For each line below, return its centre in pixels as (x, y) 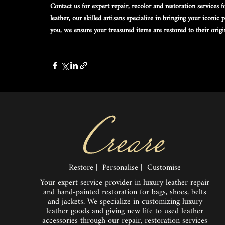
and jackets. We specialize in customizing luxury (125, 202)
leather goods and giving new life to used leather (125, 211)
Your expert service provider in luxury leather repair (125, 183)
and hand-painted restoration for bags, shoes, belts (125, 192)
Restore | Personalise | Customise (125, 168)
